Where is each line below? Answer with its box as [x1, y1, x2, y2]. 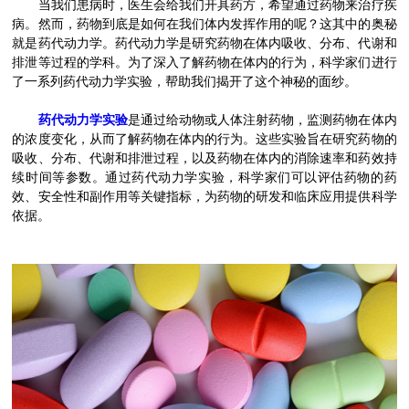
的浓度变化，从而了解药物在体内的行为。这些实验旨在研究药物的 [12, 131, 397, 146]
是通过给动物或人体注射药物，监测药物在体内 [127, 112, 397, 127]
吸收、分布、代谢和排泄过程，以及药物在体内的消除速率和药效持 [12, 151, 397, 165]
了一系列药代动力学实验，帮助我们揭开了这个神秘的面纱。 [12, 74, 358, 89]
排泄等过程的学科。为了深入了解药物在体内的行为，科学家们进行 [12, 55, 397, 69]
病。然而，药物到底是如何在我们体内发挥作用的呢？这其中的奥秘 [12, 16, 397, 31]
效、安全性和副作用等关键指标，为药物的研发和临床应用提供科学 [12, 189, 397, 204]
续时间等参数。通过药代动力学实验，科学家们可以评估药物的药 [12, 170, 397, 184]
